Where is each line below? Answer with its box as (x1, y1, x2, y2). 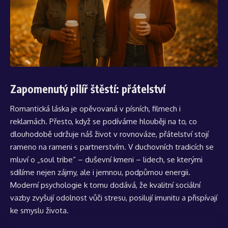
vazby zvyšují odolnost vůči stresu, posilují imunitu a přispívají (10, 193, 217, 203)
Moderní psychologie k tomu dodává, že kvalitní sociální (10, 180, 201, 190)
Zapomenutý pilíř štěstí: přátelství (10, 81, 165, 96)
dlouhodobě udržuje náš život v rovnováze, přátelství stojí (10, 129, 209, 139)
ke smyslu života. (10, 206, 69, 216)
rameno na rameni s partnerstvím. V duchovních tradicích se (10, 142, 214, 152)
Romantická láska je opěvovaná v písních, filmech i (10, 104, 181, 114)
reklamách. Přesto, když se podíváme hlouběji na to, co (10, 117, 197, 127)
